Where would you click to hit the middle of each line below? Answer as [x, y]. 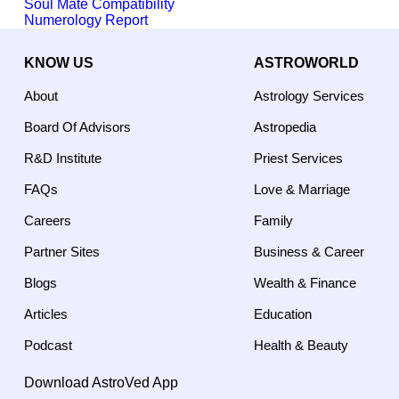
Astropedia [285, 126]
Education [283, 313]
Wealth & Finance [305, 282]
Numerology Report [86, 20]
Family [273, 220]
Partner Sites [62, 251]
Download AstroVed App [101, 382]
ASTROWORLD [306, 63]
